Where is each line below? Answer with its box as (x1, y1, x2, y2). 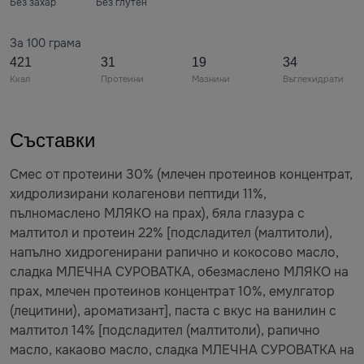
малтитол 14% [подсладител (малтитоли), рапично (10, 322, 320, 339)
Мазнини (192, 73, 230, 84)
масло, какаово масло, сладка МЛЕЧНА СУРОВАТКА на (10, 341, 354, 358)
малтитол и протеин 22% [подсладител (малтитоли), (10, 224, 332, 241)
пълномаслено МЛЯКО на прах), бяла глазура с (10, 205, 305, 222)
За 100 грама (10, 36, 81, 50)
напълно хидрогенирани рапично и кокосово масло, (10, 244, 339, 261)
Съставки (10, 129, 95, 151)
